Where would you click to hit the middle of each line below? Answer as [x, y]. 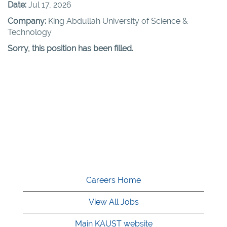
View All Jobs [113, 202]
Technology [30, 32]
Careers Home [113, 180]
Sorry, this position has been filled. [70, 48]
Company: [28, 21]
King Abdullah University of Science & [118, 21]
